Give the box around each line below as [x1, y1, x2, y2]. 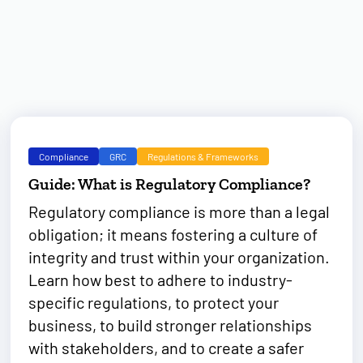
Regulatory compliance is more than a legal [28, 202, 331, 221]
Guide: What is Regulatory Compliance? [28, 174, 311, 194]
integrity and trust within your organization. [28, 247, 331, 267]
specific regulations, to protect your [28, 293, 280, 312]
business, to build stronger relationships [28, 315, 313, 335]
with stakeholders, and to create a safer [28, 338, 305, 357]
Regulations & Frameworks [147, 151, 259, 162]
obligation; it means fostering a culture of [28, 224, 318, 244]
